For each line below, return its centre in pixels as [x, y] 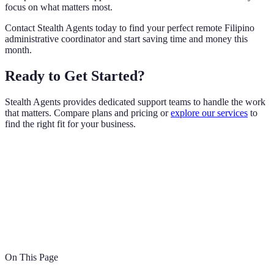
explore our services [209, 113]
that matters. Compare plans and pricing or [88, 113]
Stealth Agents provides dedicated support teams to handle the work [135, 102]
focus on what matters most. [59, 7]
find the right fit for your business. [70, 124]
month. [18, 50]
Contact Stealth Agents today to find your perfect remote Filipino [130, 28]
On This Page [31, 257]
